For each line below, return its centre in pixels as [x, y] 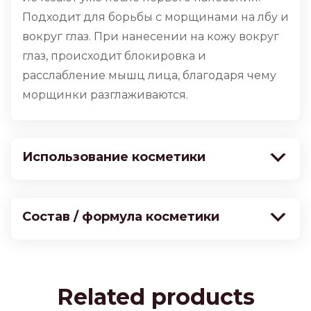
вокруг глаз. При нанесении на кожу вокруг [151, 37]
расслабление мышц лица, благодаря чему [149, 76]
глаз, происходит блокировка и [114, 56]
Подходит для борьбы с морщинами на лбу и [155, 17]
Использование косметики [114, 157]
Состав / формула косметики [121, 217]
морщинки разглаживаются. [105, 95]
